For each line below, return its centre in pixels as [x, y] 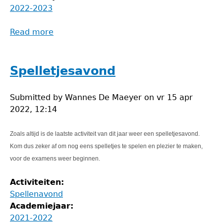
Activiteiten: [38, 182]
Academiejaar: [43, 206]
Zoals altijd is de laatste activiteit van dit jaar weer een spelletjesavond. [105, 134]
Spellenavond [36, 194]
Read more [32, 32]
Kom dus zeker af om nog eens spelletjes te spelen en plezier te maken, [106, 146]
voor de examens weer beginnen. [55, 159]
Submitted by [37, 97]
